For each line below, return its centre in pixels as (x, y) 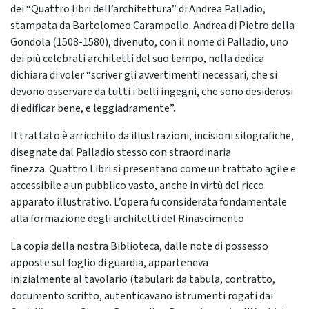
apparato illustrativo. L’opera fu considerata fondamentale (149, 202)
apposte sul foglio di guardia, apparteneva (109, 263)
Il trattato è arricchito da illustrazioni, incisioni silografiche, (152, 136)
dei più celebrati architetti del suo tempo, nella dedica (137, 59)
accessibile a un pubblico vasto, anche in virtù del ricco (137, 186)
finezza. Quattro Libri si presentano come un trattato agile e (153, 169)
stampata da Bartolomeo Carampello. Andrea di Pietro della (152, 26)
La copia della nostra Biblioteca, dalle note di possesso (139, 247)
